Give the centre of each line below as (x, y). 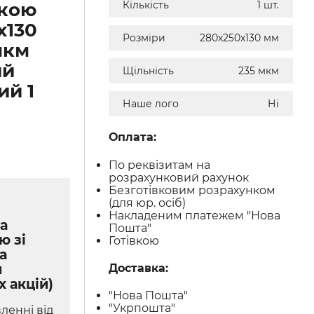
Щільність (149, 71)
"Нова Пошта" (149, 296)
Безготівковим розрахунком (192, 190)
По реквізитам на (160, 165)
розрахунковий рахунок (179, 177)
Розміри (144, 38)
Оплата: (133, 137)
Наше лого (151, 104)
